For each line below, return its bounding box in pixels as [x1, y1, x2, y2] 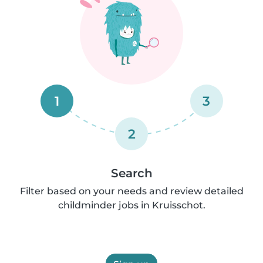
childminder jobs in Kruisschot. [58, 200, 205, 211]
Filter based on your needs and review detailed [19, 186, 244, 197]
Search [110, 166, 153, 180]
